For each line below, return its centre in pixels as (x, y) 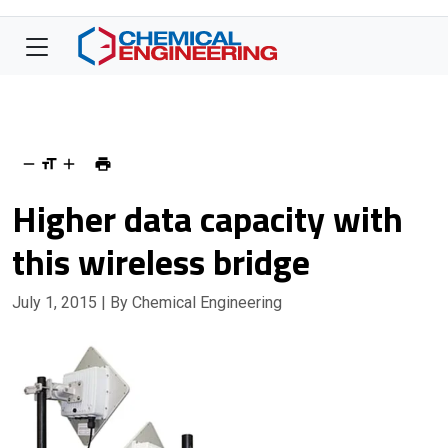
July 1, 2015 (56, 302)
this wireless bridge (161, 261)
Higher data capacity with (207, 218)
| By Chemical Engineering (191, 302)
